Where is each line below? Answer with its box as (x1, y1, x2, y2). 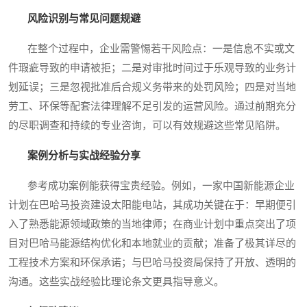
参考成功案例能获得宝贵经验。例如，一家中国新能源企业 (8, 180, 295, 192)
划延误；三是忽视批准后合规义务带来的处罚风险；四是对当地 (8, 82, 296, 93)
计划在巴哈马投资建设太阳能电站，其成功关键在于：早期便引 (8, 199, 296, 211)
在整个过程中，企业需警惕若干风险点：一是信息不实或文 (8, 43, 295, 55)
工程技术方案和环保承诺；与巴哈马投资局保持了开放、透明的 (8, 257, 296, 269)
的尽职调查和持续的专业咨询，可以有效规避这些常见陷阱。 (8, 120, 286, 132)
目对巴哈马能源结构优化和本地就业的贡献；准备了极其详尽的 (8, 238, 296, 249)
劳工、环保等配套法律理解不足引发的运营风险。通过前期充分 (8, 101, 296, 112)
